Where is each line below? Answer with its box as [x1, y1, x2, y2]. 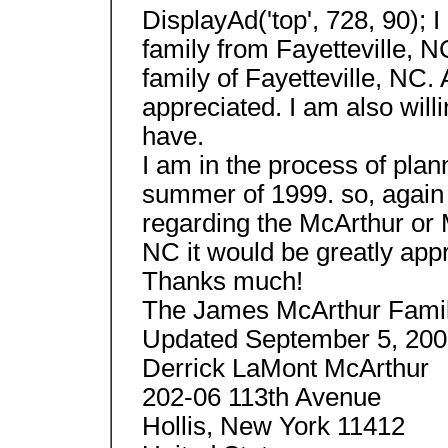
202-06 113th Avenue [141, 383, 381, 411]
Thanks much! [141, 267, 303, 295]
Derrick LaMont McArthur [141, 354, 429, 382]
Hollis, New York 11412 [141, 412, 405, 440]
